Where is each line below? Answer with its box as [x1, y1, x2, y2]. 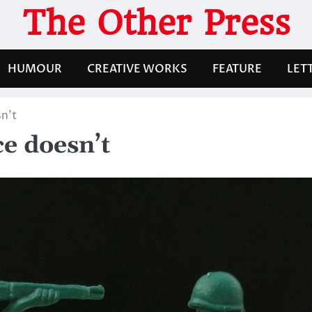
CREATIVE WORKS [87, 61, 187, 77]
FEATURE [212, 61, 262, 77]
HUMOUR [8, 61, 62, 77]
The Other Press [22, 3, 290, 42]
